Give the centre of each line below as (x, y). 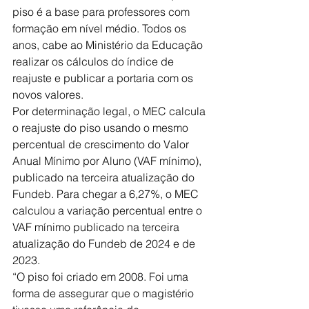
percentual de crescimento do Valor (102, 144)
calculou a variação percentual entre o (109, 211)
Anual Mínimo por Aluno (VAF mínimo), (108, 161)
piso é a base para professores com (102, 12)
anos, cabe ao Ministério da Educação (109, 45)
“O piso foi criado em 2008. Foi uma (102, 277)
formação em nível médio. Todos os (101, 29)
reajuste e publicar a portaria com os (104, 78)
